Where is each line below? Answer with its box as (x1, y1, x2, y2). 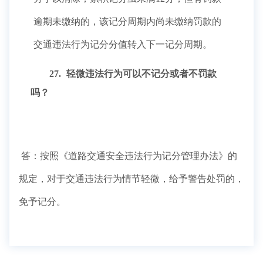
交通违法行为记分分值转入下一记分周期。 (33, 39, 214, 49)
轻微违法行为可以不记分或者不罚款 (64, 69, 217, 79)
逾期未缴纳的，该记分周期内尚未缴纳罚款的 (33, 16, 221, 26)
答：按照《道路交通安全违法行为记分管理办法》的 (21, 151, 237, 161)
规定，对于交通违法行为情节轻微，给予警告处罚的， (19, 174, 244, 184)
